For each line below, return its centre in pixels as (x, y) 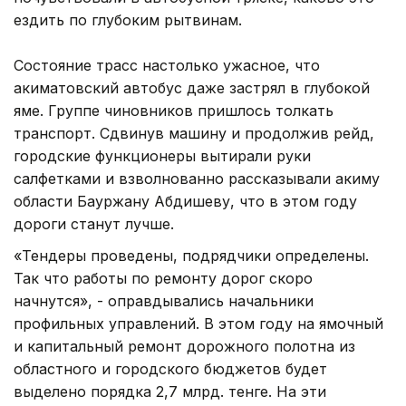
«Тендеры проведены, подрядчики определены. (191, 255)
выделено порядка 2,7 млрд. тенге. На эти (170, 391)
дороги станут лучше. (94, 223)
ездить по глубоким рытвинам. (128, 19)
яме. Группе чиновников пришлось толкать (174, 110)
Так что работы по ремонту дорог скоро (163, 278)
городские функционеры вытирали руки (162, 155)
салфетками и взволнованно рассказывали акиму (197, 178)
